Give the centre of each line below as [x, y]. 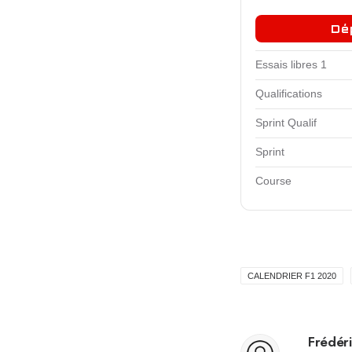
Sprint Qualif [286, 123]
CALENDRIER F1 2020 [292, 276]
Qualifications [289, 94]
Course [273, 181]
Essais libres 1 [291, 65]
